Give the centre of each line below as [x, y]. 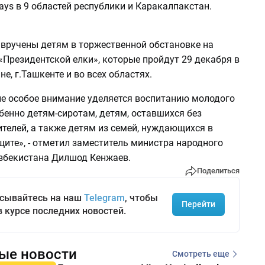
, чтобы [141, 198]
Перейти [198, 204]
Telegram [104, 198]
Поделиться [218, 171]
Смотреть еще [201, 254]
